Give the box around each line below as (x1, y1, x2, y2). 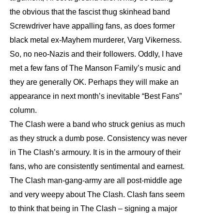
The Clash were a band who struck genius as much (10, 120, 185, 128)
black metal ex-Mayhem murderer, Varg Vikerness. (10, 36, 182, 44)
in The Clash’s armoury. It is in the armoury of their (10, 148, 181, 156)
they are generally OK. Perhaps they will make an (10, 78, 179, 86)
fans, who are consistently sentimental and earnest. (10, 162, 185, 170)
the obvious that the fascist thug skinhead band (10, 8, 170, 16)
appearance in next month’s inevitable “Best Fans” (10, 92, 182, 100)
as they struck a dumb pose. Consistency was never (10, 134, 187, 142)
